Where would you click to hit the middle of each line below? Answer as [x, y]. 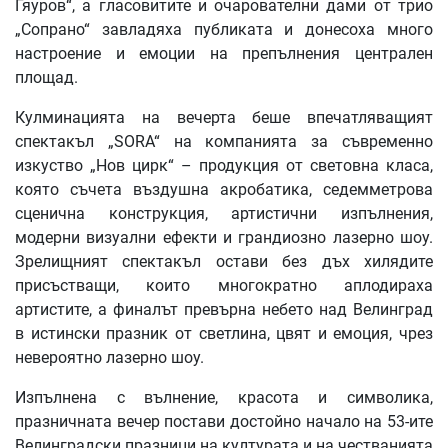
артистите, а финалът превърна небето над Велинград [224, 310]
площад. [46, 78]
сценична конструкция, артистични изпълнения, [224, 214]
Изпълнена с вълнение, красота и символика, [224, 398]
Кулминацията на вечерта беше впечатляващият [224, 118]
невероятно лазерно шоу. [109, 358]
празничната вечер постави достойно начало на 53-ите [224, 422]
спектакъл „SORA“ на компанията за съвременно [224, 142]
